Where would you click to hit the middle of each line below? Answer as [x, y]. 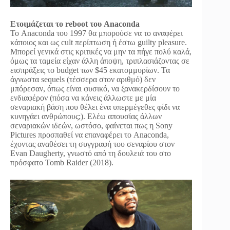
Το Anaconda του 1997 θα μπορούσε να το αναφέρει [97, 33]
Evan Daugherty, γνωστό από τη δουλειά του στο [91, 154]
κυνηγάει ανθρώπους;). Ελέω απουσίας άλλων [86, 117]
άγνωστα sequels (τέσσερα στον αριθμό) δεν [83, 80]
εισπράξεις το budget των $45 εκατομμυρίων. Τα [90, 70]
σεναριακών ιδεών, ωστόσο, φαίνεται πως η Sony [91, 126]
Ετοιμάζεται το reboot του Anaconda [75, 24]
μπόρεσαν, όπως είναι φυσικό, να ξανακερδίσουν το [95, 89]
